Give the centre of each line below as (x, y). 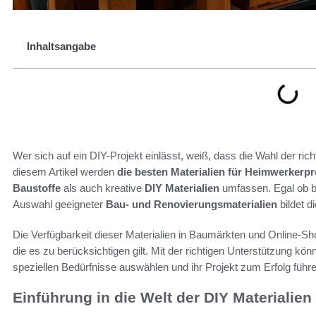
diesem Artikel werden (65, 172)
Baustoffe (37, 188)
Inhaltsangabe (61, 46)
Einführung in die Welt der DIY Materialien (162, 297)
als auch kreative (103, 188)
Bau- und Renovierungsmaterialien (192, 204)
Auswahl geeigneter (59, 204)
